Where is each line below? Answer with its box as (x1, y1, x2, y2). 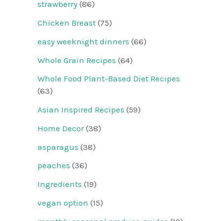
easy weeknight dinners (37, 36, 129, 46)
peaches (37, 160, 70, 171)
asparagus (37, 142, 78, 152)
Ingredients (37, 179, 82, 189)
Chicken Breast (37, 18, 96, 28)
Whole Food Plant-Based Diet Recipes (37, 74, 180, 84)
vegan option (37, 197, 88, 208)
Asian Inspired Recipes (37, 105, 124, 115)
